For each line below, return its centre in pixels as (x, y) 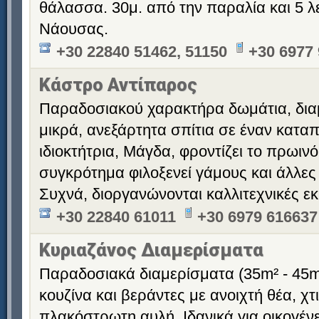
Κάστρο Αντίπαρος (118, 85)
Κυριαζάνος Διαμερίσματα (151, 250)
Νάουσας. (74, 29)
